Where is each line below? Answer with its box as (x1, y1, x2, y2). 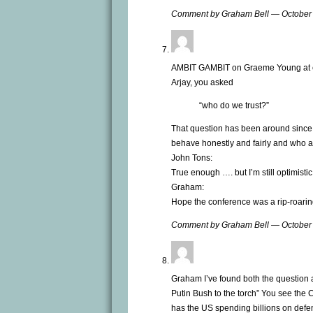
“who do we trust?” (199, 100, 269, 110)
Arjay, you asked (171, 77, 233, 87)
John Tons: (171, 152, 212, 163)
